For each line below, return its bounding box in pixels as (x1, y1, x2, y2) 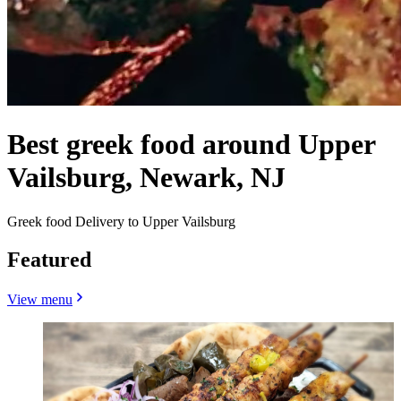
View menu (7, 291, 73, 307)
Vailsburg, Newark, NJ (7, 161, 286, 194)
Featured (7, 247, 91, 271)
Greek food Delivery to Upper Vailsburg (7, 213, 235, 229)
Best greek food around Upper (7, 128, 375, 161)
